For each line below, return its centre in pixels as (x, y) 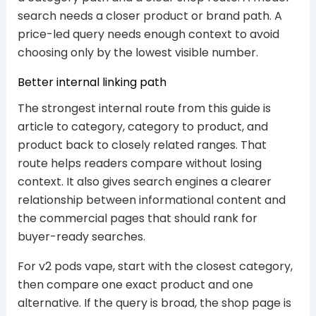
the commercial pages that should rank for (137, 219)
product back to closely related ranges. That (142, 145)
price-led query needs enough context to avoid (148, 34)
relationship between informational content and (151, 200)
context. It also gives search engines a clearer (144, 182)
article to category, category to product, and (142, 127)
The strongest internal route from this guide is (144, 109)
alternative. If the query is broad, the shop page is (154, 303)
